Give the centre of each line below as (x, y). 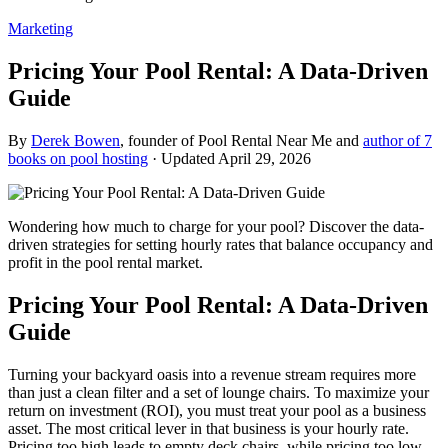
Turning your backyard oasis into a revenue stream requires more (212, 374)
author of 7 (397, 140)
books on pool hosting (78, 158)
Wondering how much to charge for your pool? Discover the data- (216, 226)
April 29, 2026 (264, 158)
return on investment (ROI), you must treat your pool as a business (217, 410)
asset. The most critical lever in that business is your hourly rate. (208, 428)
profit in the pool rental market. (105, 262)
